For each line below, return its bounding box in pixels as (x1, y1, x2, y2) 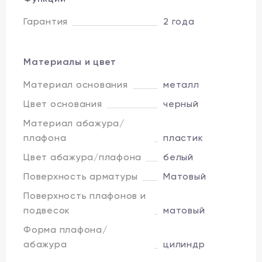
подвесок (23, 204, 70, 216)
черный (163, 98, 199, 109)
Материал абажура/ (23, 117, 125, 129)
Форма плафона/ (23, 223, 108, 235)
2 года (163, 15, 195, 27)
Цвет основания (23, 98, 102, 109)
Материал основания (23, 78, 128, 90)
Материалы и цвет (23, 56, 116, 67)
